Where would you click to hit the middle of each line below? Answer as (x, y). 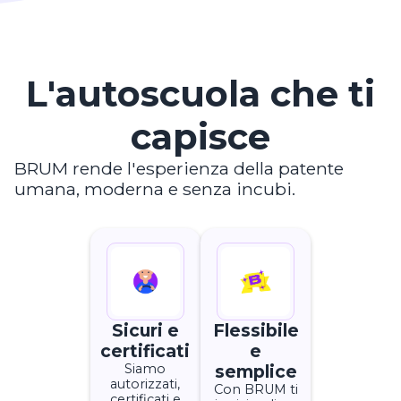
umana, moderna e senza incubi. (155, 188)
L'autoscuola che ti (200, 93)
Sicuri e (145, 330)
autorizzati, (145, 384)
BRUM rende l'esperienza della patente (179, 168)
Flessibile (256, 330)
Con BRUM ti (256, 389)
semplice (256, 371)
